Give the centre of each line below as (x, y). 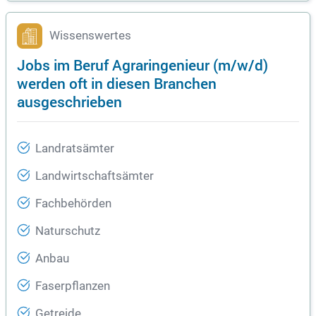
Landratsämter (75, 149)
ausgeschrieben (69, 102)
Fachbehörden (73, 204)
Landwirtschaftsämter (95, 176)
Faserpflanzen (73, 286)
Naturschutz (68, 231)
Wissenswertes (90, 36)
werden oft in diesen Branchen (117, 83)
